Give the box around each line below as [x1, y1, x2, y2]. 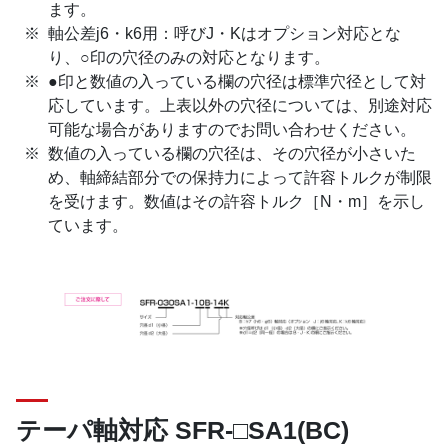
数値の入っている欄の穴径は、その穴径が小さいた [48, 145, 416, 163]
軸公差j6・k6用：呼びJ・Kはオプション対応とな [48, 25, 401, 43]
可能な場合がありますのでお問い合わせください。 [48, 121, 416, 139]
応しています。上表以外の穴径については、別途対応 [48, 97, 432, 115]
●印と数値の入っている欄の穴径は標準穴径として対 [48, 73, 426, 91]
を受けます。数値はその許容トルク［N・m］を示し [48, 193, 425, 211]
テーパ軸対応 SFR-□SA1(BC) [16, 416, 349, 445]
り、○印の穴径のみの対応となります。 [48, 49, 330, 67]
